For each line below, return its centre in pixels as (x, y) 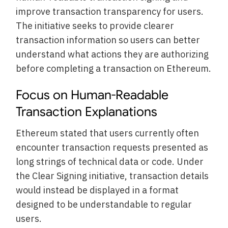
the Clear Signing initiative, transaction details (112, 176)
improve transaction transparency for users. (110, 12)
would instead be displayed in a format (97, 190)
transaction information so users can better (108, 40)
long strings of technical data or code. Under (110, 162)
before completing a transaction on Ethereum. (114, 69)
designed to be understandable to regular (104, 205)
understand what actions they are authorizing (112, 54)
